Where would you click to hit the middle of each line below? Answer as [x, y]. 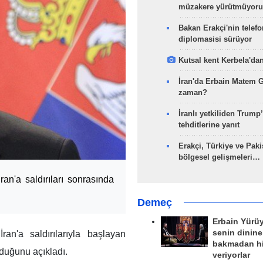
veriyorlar [231, 255]
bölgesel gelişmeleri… [219, 157]
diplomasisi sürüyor [215, 39]
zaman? [193, 92]
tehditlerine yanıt [209, 125]
